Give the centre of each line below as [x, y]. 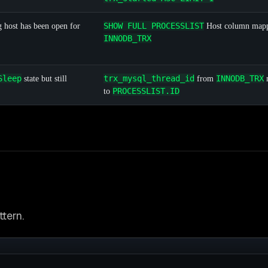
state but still [44, 79]
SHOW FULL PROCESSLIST [154, 26]
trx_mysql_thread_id [149, 79]
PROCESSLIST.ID [146, 91]
